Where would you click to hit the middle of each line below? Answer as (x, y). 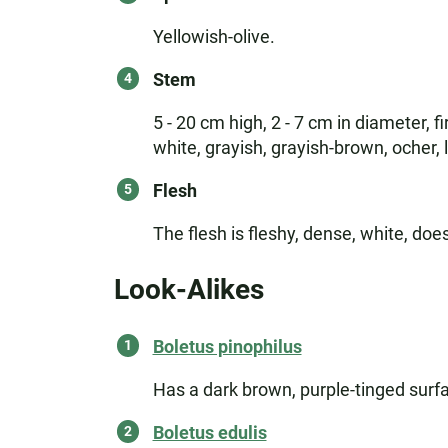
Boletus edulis (209, 432)
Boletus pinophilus (227, 346)
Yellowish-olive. (213, 36)
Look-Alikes (188, 289)
